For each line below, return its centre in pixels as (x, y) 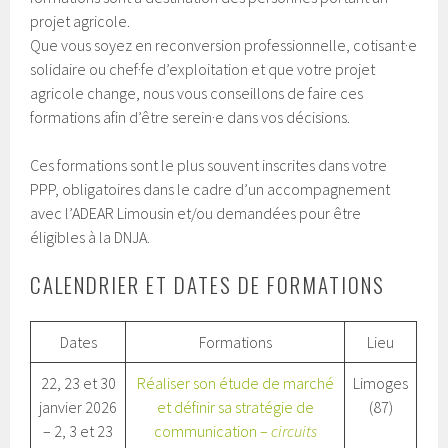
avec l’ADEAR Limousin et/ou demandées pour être (196, 213)
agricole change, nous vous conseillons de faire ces (197, 93)
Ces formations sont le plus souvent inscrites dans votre (209, 165)
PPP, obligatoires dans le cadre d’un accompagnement (210, 189)
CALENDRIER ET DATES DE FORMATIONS (208, 284)
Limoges (381, 383)
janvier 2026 (78, 407)
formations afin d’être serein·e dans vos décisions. (190, 117)
